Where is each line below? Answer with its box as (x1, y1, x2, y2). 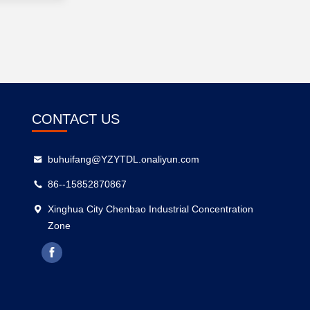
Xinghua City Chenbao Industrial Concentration (48, 203, 254, 215)
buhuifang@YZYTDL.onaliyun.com (48, 154, 200, 165)
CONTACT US (31, 111, 120, 127)
